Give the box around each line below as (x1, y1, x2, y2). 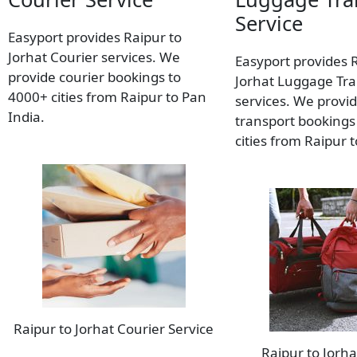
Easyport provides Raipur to (8, 28, 182, 47)
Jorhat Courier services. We (8, 48, 180, 67)
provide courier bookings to (8, 68, 181, 87)
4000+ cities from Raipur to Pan (8, 88, 206, 107)
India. (8, 108, 45, 127)
